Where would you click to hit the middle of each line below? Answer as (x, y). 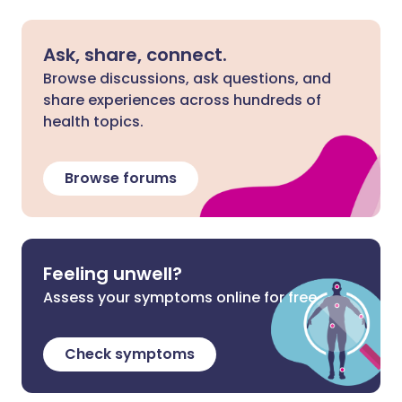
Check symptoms (130, 354)
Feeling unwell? (113, 274)
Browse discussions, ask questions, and (187, 79)
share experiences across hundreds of (182, 100)
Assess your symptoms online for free (180, 297)
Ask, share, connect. (135, 55)
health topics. (93, 122)
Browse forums (121, 178)
